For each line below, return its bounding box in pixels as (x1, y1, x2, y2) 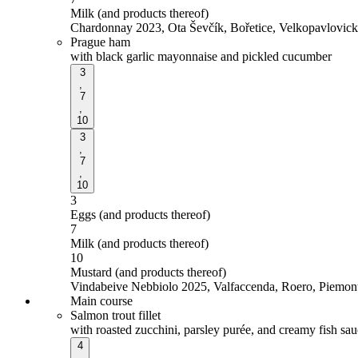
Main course (70, 293, 133, 308)
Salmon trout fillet (70, 308, 161, 322)
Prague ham (70, 34, 130, 49)
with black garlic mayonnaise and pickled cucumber (70, 49, 332, 63)
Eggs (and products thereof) (70, 207, 210, 221)
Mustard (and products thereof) (70, 265, 226, 279)
